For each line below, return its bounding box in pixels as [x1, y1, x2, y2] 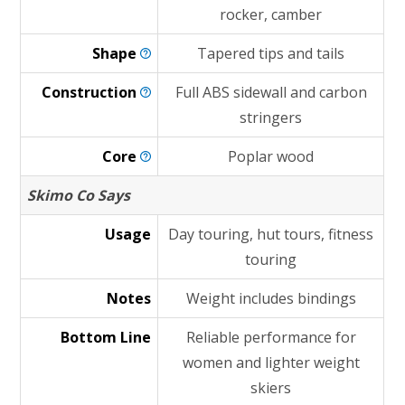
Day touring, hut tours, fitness [168, 224, 374, 244]
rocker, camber [220, 5, 323, 24]
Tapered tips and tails [197, 43, 345, 63]
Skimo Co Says [27, 185, 131, 205]
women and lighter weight [182, 353, 360, 372]
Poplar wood [228, 146, 315, 166]
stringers [240, 108, 303, 127]
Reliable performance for [185, 327, 356, 347]
